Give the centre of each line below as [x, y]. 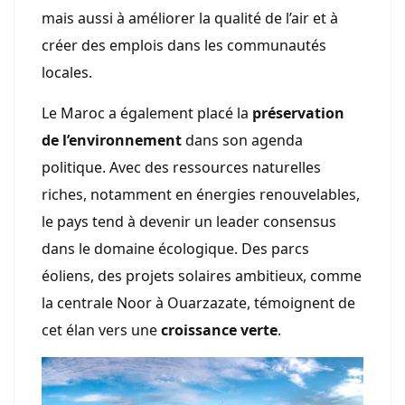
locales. [67, 73]
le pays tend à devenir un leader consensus [189, 222]
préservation [298, 113]
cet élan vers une [101, 330]
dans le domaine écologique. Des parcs [175, 249]
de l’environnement [112, 141]
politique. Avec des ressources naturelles [181, 168]
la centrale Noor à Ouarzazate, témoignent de [198, 303]
